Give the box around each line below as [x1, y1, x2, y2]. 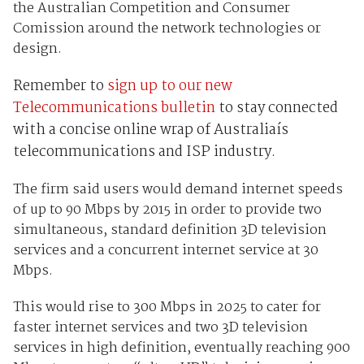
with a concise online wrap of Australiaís [12, 119, 288, 143]
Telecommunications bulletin [12, 97, 215, 121]
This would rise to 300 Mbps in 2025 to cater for [12, 297, 321, 319]
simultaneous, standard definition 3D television [12, 219, 327, 242]
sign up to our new [106, 75, 232, 99]
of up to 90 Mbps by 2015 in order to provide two [12, 199, 322, 222]
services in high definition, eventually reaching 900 [12, 337, 350, 360]
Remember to [12, 75, 107, 99]
